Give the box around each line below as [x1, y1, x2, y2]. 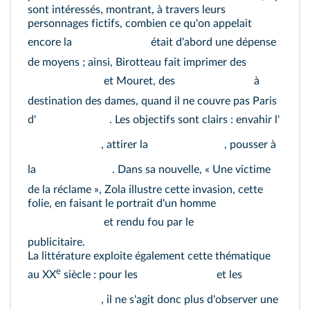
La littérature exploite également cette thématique [28, 250, 271, 262]
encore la [28, 37, 75, 48]
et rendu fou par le [101, 217, 197, 228]
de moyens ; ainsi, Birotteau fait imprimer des [28, 57, 246, 68]
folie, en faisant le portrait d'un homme [28, 198, 216, 209]
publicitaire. [28, 237, 85, 248]
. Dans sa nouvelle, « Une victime [112, 164, 271, 176]
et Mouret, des [101, 75, 178, 87]
